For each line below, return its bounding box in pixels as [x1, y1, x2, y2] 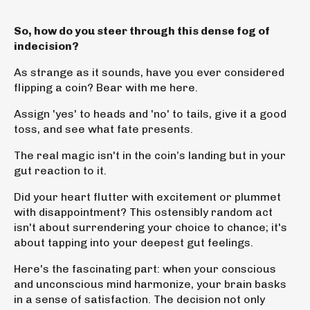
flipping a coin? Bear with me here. [14, 80, 201, 94]
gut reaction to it [14, 163, 104, 177]
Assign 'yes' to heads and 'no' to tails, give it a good [14, 107, 286, 120]
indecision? [14, 39, 79, 53]
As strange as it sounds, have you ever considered [14, 65, 284, 79]
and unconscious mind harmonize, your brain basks [14, 277, 286, 291]
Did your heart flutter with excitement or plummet [14, 190, 281, 203]
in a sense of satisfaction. [14, 292, 151, 306]
